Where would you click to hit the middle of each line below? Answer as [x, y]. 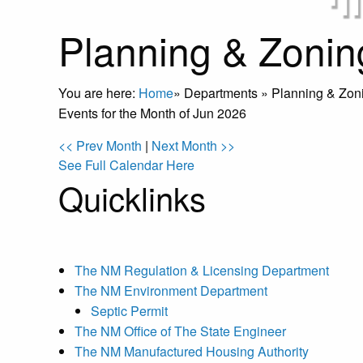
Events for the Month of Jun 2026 [152, 113]
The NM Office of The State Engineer [180, 331]
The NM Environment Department [171, 291]
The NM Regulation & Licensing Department [202, 271]
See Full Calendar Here [126, 165]
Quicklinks [132, 198]
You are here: [98, 93]
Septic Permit [129, 311]
